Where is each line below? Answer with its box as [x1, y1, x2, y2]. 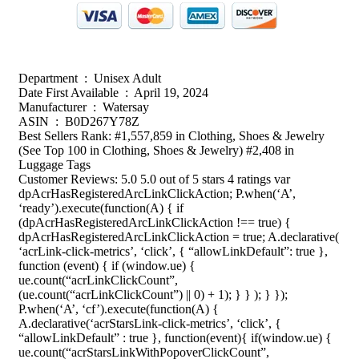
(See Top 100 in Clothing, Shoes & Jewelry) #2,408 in [18, 143, 294, 157]
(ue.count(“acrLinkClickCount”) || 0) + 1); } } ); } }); [18, 287, 288, 301]
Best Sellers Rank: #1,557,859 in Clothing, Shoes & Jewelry [18, 128, 325, 143]
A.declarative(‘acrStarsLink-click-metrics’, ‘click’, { [18, 316, 281, 330]
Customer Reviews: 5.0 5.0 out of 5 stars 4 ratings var [18, 171, 290, 186]
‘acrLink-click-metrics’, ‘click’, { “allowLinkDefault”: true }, [18, 244, 328, 258]
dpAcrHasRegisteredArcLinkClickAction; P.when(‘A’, [18, 186, 296, 200]
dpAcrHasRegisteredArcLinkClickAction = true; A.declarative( [18, 229, 339, 244]
